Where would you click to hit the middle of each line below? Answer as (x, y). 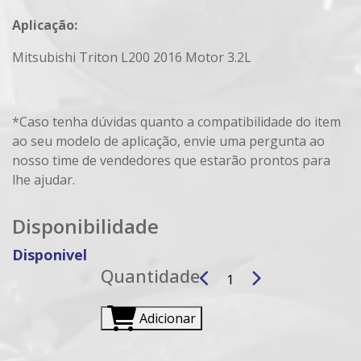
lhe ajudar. (44, 180)
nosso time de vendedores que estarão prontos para (171, 160)
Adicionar (167, 318)
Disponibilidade (85, 226)
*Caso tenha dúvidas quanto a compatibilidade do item (176, 122)
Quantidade (150, 276)
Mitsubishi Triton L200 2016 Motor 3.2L (132, 57)
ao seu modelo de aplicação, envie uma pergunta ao (168, 141)
